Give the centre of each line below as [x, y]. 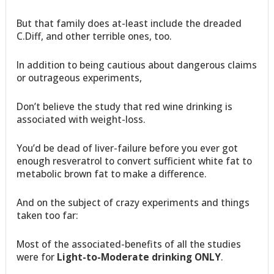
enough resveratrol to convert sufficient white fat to [135, 161]
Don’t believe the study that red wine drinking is [125, 106]
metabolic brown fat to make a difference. [112, 173]
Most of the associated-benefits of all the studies [129, 244]
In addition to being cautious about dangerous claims [137, 65]
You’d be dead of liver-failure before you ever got [128, 148]
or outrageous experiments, [80, 77]
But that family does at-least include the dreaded [129, 23]
